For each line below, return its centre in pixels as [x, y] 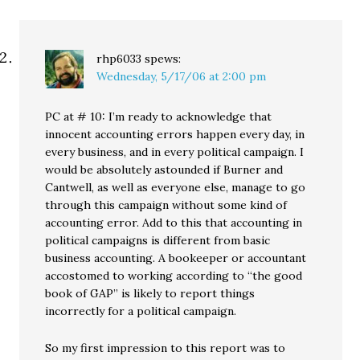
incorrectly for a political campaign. [141, 311]
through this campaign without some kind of [166, 205]
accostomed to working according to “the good [174, 276]
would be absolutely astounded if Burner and [164, 170]
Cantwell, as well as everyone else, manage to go [176, 187]
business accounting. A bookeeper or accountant [176, 258]
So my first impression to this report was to [166, 348]
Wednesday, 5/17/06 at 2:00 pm [182, 76]
